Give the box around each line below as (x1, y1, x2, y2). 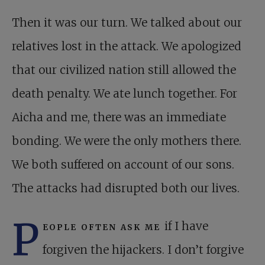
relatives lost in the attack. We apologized (12, 39, 241, 54)
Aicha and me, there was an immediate (12, 110, 226, 125)
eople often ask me (43, 219, 164, 234)
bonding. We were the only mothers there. (12, 134, 241, 148)
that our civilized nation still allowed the (12, 63, 236, 77)
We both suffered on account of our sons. (12, 157, 234, 172)
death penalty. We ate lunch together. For (12, 86, 237, 101)
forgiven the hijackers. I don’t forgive (43, 243, 244, 257)
